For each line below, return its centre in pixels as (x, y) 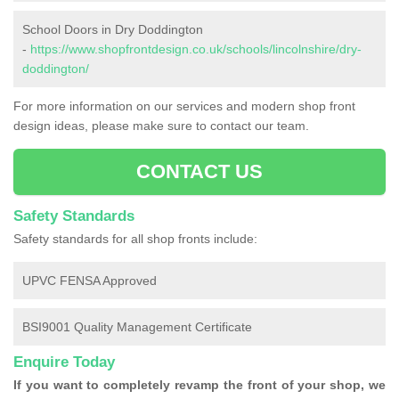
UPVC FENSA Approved (90, 281)
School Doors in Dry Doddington (113, 30)
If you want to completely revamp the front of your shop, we (199, 385)
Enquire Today (64, 362)
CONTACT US (199, 172)
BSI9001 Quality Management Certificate (137, 327)
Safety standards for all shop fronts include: (135, 239)
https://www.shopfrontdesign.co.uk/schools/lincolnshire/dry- (196, 49)
